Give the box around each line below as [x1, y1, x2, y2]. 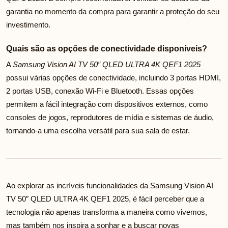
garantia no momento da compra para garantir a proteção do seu [6, 7, 219, 16]
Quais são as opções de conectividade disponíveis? [6, 44, 207, 53]
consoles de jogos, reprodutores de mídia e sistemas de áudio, [6, 113, 214, 122]
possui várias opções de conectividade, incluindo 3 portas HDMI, [6, 73, 221, 82]
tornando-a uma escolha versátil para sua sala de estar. [6, 126, 190, 135]
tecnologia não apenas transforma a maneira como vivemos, [6, 208, 207, 217]
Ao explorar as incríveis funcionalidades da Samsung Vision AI [6, 181, 213, 190]
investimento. [6, 20, 50, 30]
